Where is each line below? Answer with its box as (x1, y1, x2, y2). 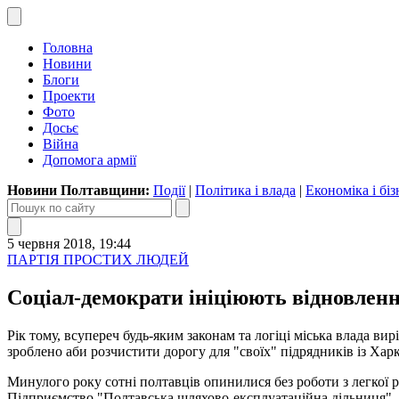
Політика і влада (195, 183, 296, 198)
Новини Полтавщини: (7, 183, 153, 198)
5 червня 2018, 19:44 (7, 236, 131, 251)
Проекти (43, 88, 95, 103)
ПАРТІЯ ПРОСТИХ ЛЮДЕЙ (7, 252, 189, 267)
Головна (43, 40, 93, 55)
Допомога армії (43, 152, 136, 167)
